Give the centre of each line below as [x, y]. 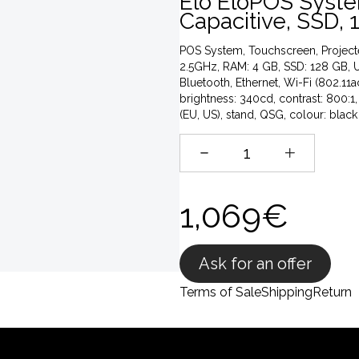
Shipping [287, 292]
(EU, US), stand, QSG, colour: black [268, 115]
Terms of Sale [220, 292]
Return [332, 292]
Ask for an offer [255, 264]
